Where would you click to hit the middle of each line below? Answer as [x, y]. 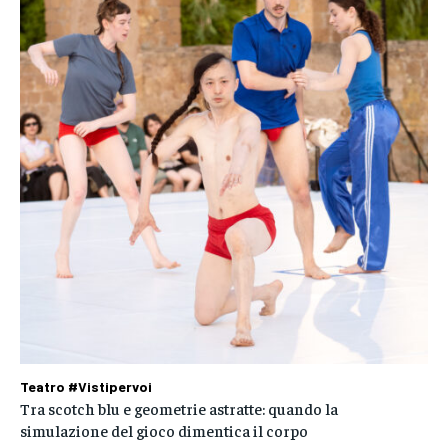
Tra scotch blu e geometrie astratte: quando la [179, 408]
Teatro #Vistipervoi [86, 387]
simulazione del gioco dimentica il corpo [164, 430]
